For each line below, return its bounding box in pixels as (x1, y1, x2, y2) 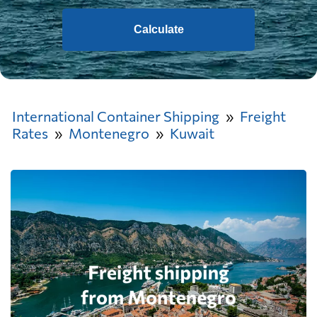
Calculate (133, 23, 184, 35)
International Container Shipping (12, 108, 219, 125)
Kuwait (170, 125, 214, 142)
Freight (240, 108, 286, 125)
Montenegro (69, 125, 149, 142)
